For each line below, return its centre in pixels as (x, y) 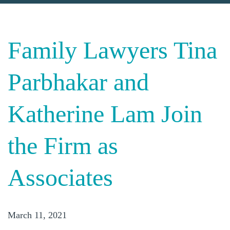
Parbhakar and (78, 82)
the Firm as (63, 146)
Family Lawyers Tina (112, 50)
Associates (60, 177)
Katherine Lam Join (105, 114)
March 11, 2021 (37, 215)
